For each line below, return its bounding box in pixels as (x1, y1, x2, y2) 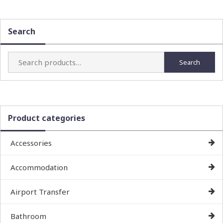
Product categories (8, 112, 85, 123)
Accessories (10, 137, 52, 148)
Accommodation (10, 162, 68, 172)
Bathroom (10, 211, 46, 221)
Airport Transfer (10, 186, 70, 197)
